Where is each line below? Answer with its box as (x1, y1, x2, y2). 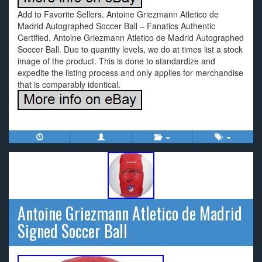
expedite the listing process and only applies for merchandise (18, 67, 243, 78)
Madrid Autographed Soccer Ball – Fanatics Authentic (18, 20, 215, 32)
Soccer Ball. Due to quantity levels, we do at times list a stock (18, 43, 243, 55)
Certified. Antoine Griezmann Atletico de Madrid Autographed (18, 32, 244, 43)
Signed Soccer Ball (18, 219, 127, 243)
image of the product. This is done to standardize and (18, 55, 215, 67)
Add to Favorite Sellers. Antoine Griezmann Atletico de (18, 8, 219, 20)
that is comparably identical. (18, 78, 120, 90)
